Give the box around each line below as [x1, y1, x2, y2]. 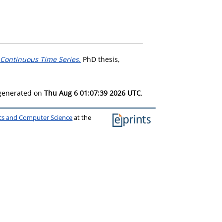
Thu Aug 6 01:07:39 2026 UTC [44, 88, 141, 98]
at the [72, 113, 92, 122]
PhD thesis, [81, 54, 120, 64]
